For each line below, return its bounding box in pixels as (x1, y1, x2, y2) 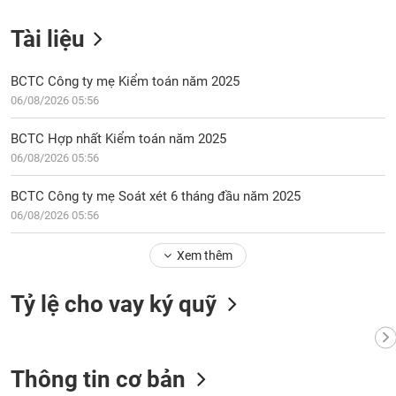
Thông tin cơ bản (11, 366, 187, 392)
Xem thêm (176, 248, 232, 263)
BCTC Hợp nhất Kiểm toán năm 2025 (11, 131, 227, 147)
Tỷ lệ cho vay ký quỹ (11, 291, 217, 317)
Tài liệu (11, 26, 86, 52)
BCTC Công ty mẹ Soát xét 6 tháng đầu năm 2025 (11, 188, 301, 204)
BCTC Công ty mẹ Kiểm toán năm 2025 (11, 73, 240, 89)
